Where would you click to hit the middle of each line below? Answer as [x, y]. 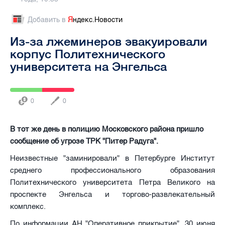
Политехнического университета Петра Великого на [113, 182]
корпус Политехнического [88, 53]
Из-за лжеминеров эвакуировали [109, 41]
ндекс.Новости [98, 20]
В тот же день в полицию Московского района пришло [107, 129]
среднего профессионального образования [113, 170]
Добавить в [48, 20]
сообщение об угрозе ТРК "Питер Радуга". [84, 141]
